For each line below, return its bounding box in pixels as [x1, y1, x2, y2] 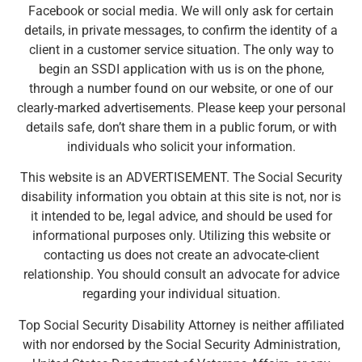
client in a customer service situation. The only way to [28, 41, 334, 57]
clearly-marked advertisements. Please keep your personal [16, 99, 346, 116]
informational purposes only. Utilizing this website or [32, 228, 330, 244]
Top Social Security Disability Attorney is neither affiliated [18, 317, 344, 333]
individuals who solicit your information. [66, 138, 296, 154]
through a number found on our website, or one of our [29, 80, 333, 96]
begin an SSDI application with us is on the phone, [38, 61, 324, 77]
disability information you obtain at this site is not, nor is [21, 189, 341, 205]
